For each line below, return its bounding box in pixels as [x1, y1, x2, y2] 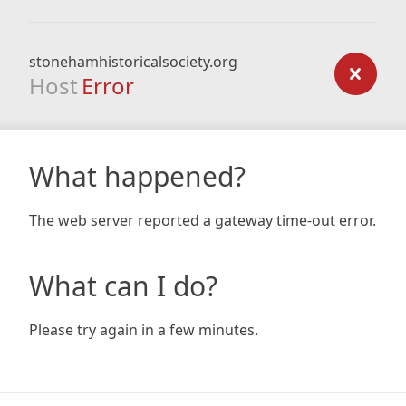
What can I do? [29, 267, 217, 304]
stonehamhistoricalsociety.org [29, 52, 237, 72]
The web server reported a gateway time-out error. [29, 210, 376, 230]
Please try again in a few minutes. [29, 320, 258, 340]
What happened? [29, 158, 246, 195]
